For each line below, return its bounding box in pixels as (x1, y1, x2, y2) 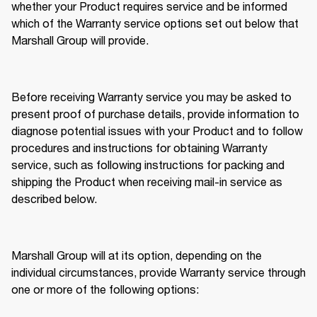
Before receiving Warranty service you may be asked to (11, 89, 292, 103)
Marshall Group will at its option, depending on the (11, 248, 262, 262)
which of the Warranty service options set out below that (11, 16, 299, 30)
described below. (11, 191, 100, 205)
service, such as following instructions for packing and (11, 157, 284, 171)
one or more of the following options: (11, 282, 202, 296)
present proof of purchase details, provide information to (11, 106, 299, 120)
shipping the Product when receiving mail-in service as (11, 174, 282, 188)
